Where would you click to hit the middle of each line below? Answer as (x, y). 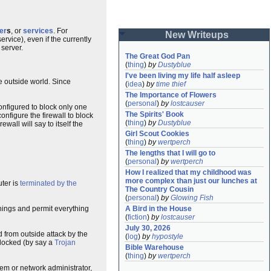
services (38, 31)
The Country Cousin (159, 189)
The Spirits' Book (155, 114)
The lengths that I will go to (170, 153)
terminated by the (48, 183)
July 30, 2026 (148, 228)
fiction (137, 217)
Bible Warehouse (155, 247)
